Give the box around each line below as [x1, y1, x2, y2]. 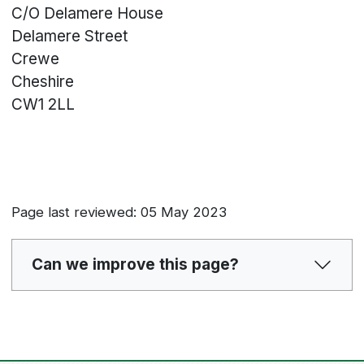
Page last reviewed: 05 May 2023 [11, 204, 227, 221]
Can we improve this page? [32, 255, 239, 274]
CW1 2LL [11, 95, 76, 115]
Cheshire [11, 72, 75, 92]
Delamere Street [11, 27, 128, 46]
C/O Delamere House [11, 4, 164, 24]
